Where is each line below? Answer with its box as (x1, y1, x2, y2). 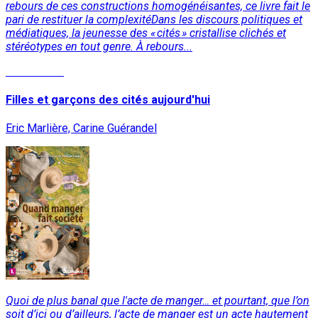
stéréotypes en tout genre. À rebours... (6, 39, 192, 53)
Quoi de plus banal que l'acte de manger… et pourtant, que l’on (6, 294, 309, 308)
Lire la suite (6, 64, 64, 78)
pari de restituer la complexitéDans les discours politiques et (6, 12, 302, 26)
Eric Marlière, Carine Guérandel (6, 121, 157, 136)
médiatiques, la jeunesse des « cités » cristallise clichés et (6, 26, 286, 40)
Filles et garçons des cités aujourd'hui (6, 92, 210, 106)
